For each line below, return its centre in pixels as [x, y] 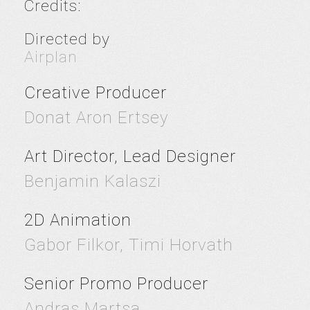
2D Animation [78, 220]
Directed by [67, 39]
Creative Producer [95, 93]
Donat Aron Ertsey [97, 118]
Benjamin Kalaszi [93, 181]
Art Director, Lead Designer [130, 156]
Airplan [51, 57]
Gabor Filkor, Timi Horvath [129, 245]
